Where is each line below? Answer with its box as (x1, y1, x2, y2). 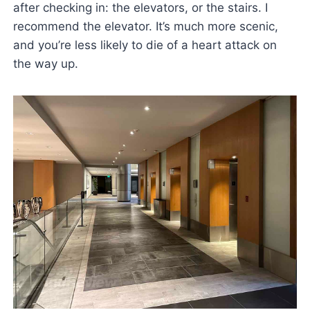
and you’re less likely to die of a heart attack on (12, 38, 277, 53)
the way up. (12, 57, 78, 71)
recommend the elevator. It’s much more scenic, (12, 19, 278, 34)
